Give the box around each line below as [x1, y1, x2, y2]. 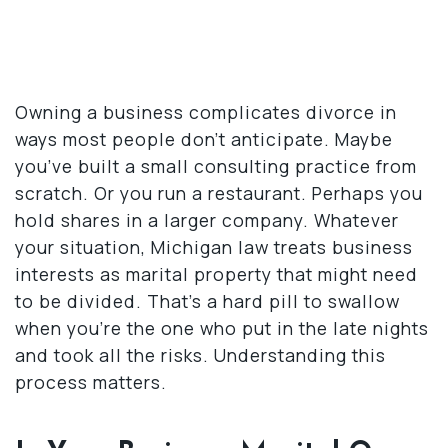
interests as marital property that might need [15, 261, 418, 286]
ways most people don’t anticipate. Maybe [15, 126, 393, 151]
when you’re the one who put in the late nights [15, 315, 429, 340]
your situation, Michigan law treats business [15, 234, 413, 259]
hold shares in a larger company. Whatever [15, 207, 399, 232]
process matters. [15, 369, 167, 394]
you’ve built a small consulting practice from [15, 153, 417, 178]
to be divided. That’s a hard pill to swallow [15, 288, 400, 313]
